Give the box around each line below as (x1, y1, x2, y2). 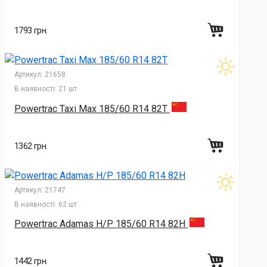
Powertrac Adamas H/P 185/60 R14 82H (14, 218, 188, 230)
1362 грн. (14, 140, 48, 151)
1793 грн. (14, 24, 48, 36)
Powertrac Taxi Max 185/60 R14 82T (14, 103, 170, 114)
